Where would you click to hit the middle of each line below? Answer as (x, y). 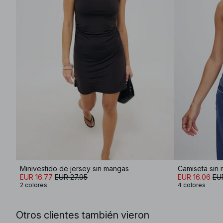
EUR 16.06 (194, 177)
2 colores (34, 185)
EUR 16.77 (36, 177)
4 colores (192, 185)
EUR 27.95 (71, 177)
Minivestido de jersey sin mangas (74, 168)
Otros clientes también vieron (83, 215)
